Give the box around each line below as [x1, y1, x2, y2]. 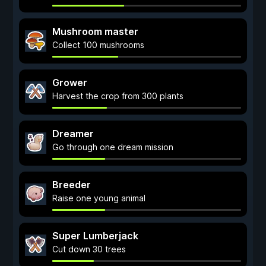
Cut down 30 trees [52, 244, 126, 254]
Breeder [52, 179, 91, 191]
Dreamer [52, 128, 94, 140]
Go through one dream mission [52, 142, 173, 152]
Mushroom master [52, 26, 138, 37]
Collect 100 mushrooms [52, 40, 144, 50]
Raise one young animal [52, 193, 145, 203]
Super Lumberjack [52, 230, 138, 242]
